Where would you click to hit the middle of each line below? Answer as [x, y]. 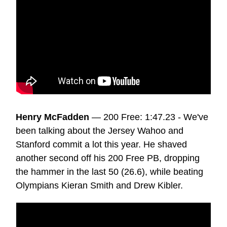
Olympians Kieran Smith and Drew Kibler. [99, 185]
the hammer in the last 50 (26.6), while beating [109, 172]
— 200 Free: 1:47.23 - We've [149, 117]
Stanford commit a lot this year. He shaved [101, 144]
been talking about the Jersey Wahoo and [100, 130]
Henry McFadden [52, 117]
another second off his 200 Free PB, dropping [108, 158]
